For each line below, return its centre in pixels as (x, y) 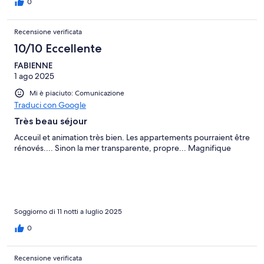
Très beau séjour (51, 121)
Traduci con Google (50, 105)
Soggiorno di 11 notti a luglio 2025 (68, 211)
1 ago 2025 (34, 76)
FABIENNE (33, 65)
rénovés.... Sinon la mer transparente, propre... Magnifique (123, 148)
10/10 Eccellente (58, 48)
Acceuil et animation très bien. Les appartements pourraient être (132, 137)
